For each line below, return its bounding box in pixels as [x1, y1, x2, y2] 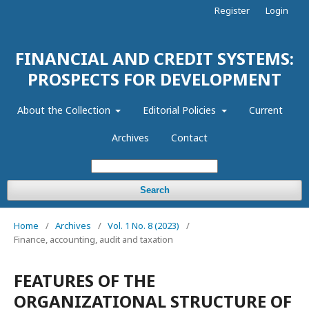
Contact [170, 131, 208, 144]
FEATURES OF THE [14, 269, 155, 292]
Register [215, 4, 250, 17]
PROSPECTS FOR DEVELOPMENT [28, 68, 281, 90]
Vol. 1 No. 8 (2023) [108, 219, 179, 232]
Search [139, 185, 170, 195]
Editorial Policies [143, 103, 219, 117]
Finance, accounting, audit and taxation [14, 233, 173, 246]
